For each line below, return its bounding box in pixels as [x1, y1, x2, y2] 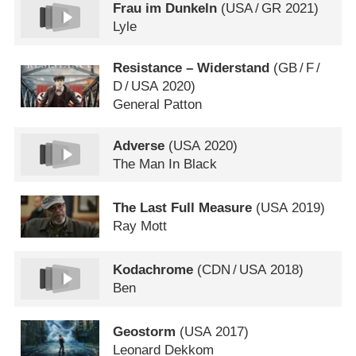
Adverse [113, 137, 165, 153]
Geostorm [113, 324, 176, 340]
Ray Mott [113, 218, 168, 234]
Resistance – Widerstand [113, 60, 270, 75]
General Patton [113, 96, 203, 112]
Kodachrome [113, 261, 194, 277]
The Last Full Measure [113, 199, 253, 215]
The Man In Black [113, 156, 218, 172]
